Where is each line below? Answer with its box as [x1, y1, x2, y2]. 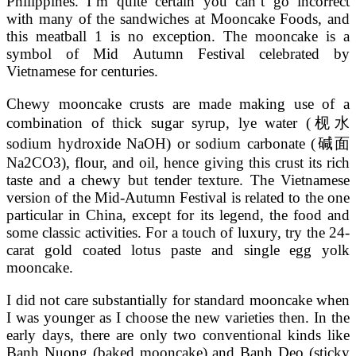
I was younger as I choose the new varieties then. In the [6, 309, 350, 327]
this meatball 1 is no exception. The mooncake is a [6, 28, 350, 44]
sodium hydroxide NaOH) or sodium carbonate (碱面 [6, 135, 350, 153]
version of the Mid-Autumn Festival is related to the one [6, 189, 350, 207]
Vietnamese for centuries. [6, 63, 158, 79]
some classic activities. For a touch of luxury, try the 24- [6, 224, 350, 242]
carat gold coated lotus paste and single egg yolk [6, 242, 350, 259]
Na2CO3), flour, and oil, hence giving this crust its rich [6, 154, 350, 172]
